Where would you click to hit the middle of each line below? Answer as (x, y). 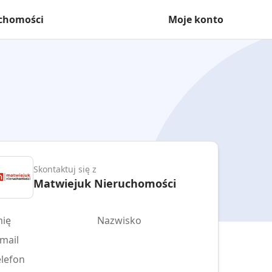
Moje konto (196, 19)
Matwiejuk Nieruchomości (105, 183)
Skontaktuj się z (65, 169)
